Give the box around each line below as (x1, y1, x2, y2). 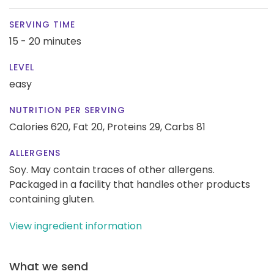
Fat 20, (73, 119, 105, 134)
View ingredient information (9, 218, 142, 233)
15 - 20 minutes (9, 34, 81, 48)
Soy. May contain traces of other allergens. (9, 162, 215, 177)
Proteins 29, (107, 119, 162, 134)
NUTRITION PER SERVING (9, 103, 125, 116)
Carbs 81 (165, 119, 206, 134)
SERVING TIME (9, 18, 75, 31)
